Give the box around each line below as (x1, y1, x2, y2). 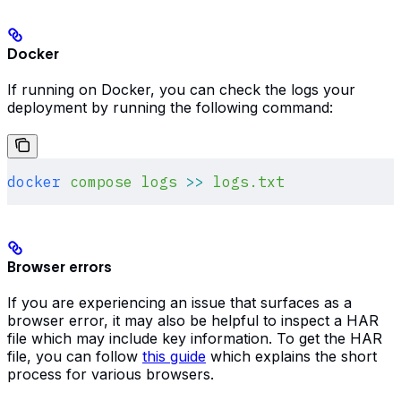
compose (61, 172, 132, 191)
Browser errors (7, 259, 112, 276)
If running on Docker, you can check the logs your (7, 80, 355, 98)
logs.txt (204, 172, 285, 191)
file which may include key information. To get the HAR (7, 329, 382, 348)
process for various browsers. (7, 365, 214, 384)
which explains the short (206, 347, 377, 366)
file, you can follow (7, 347, 142, 366)
